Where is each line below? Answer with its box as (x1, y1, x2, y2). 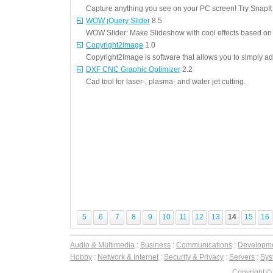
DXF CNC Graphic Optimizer (86, 65, 180, 74)
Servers (229, 253, 255, 261)
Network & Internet (97, 253, 158, 261)
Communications (176, 241, 232, 249)
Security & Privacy (164, 253, 224, 261)
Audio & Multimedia (70, 241, 135, 249)
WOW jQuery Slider (86, 16, 150, 25)
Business (140, 241, 171, 249)
